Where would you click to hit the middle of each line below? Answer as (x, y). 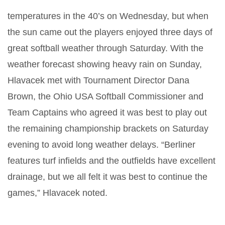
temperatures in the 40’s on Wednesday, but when (108, 16)
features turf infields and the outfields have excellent (111, 160)
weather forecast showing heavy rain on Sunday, (105, 64)
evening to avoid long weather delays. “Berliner (101, 144)
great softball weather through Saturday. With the (105, 48)
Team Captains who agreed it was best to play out (107, 112)
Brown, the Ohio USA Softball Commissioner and (105, 96)
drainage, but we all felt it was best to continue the (107, 177)
